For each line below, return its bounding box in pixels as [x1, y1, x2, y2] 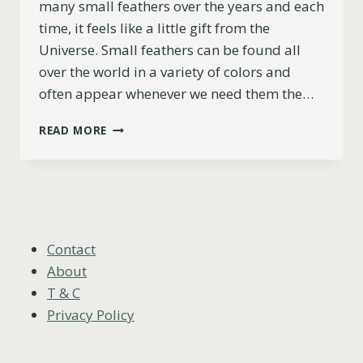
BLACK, [106, 220, 149, 237]
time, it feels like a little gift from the [39, 19, 270, 38]
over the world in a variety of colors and [39, 62, 291, 82]
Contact [47, 239, 96, 258]
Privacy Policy [47, 305, 135, 324]
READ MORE [39, 122, 108, 139]
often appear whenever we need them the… [39, 84, 314, 104]
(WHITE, [106, 203, 152, 220]
